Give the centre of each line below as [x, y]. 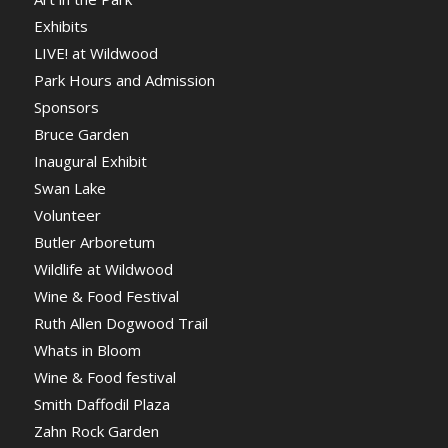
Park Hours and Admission [124, 80]
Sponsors [66, 107]
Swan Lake [69, 188]
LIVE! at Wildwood [95, 53]
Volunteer [67, 215]
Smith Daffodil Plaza [101, 404]
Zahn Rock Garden [96, 431]
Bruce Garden [81, 134]
